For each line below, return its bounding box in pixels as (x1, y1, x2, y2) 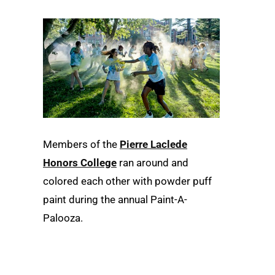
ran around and (117, 156, 188, 169)
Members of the (43, 137, 120, 150)
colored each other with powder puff (43, 174, 212, 187)
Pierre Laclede (120, 137, 187, 150)
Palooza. (43, 211, 83, 224)
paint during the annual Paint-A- (43, 193, 187, 206)
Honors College (43, 156, 117, 169)
